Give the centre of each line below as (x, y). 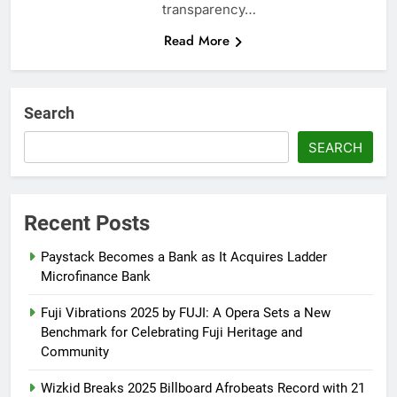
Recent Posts (87, 223)
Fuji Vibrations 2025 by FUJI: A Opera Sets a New (186, 312)
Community (75, 351)
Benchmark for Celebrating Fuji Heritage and (171, 332)
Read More (196, 40)
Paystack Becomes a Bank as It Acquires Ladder (184, 257)
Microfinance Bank (96, 276)
